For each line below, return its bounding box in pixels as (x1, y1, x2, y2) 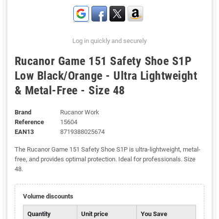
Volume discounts (22, 193, 73, 200)
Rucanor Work (60, 109, 99, 116)
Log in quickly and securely (72, 37, 147, 45)
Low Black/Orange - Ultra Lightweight (15, 69, 197, 83)
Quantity (27, 210, 51, 218)
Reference (15, 118, 44, 126)
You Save (140, 210, 167, 218)
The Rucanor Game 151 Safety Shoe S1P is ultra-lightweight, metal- (15, 146, 200, 153)
